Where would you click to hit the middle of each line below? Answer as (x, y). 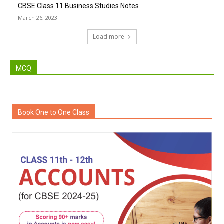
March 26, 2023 (38, 18)
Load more (108, 37)
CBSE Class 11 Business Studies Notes (78, 6)
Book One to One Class (54, 113)
